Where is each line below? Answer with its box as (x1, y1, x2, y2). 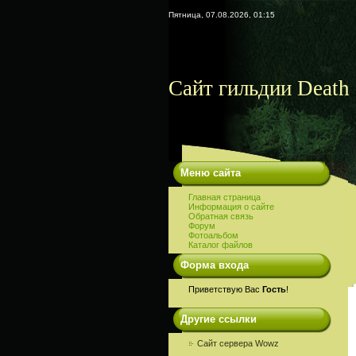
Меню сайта (180, 167, 241, 179)
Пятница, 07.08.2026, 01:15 (168, 10, 275, 19)
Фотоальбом (188, 230, 238, 240)
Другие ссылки (180, 313, 257, 325)
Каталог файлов (188, 240, 253, 250)
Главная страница (188, 192, 261, 202)
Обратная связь (188, 211, 253, 221)
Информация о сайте (188, 202, 274, 211)
